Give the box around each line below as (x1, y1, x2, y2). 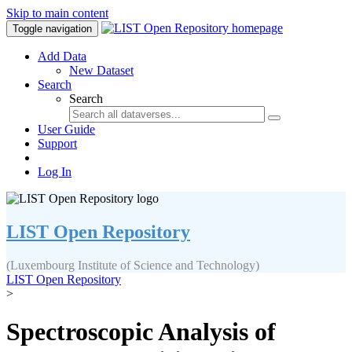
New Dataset (69, 64, 134, 77)
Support (38, 137, 77, 150)
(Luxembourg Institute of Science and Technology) (6, 258, 259, 272)
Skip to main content (6, 6, 108, 20)
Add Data (38, 49, 86, 63)
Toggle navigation (13, 23, 92, 35)
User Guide (38, 123, 95, 136)
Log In (38, 165, 71, 178)
